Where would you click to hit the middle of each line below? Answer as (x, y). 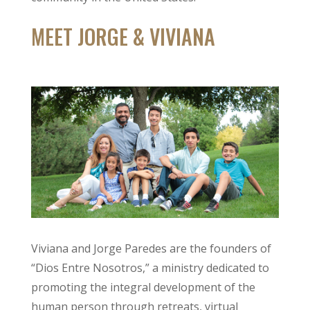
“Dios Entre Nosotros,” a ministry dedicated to (150, 268)
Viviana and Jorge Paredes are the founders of (151, 249)
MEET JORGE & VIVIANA (123, 36)
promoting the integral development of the (143, 288)
